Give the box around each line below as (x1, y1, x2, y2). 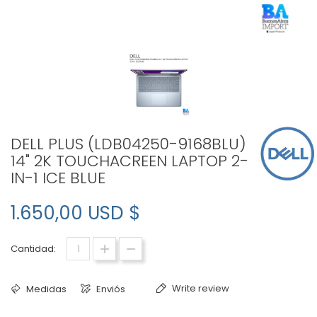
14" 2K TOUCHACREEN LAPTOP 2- (11, 150, 248, 172)
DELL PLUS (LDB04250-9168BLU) (11, 133, 246, 155)
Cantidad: (11, 242, 56, 255)
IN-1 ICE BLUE (11, 167, 105, 189)
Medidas (24, 282, 67, 296)
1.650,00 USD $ (11, 200, 140, 226)
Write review (170, 282, 229, 295)
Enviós (94, 282, 125, 296)
